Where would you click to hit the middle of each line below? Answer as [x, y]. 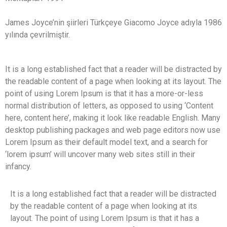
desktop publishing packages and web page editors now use [113, 130]
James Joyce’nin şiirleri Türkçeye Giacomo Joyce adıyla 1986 [113, 23]
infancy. [18, 167]
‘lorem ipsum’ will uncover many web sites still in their [100, 155]
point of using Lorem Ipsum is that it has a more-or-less [104, 94]
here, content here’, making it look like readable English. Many [113, 118]
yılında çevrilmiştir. [37, 35]
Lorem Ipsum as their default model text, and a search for [106, 142]
